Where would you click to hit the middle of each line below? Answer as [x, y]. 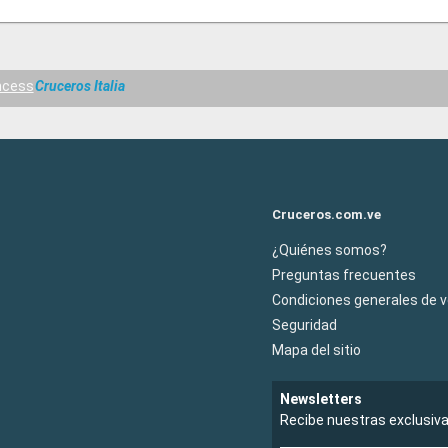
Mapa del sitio [316, 349]
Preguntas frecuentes [344, 274]
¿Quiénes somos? [329, 249]
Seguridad [304, 324]
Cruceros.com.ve [326, 214]
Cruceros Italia [80, 86]
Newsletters [321, 398]
